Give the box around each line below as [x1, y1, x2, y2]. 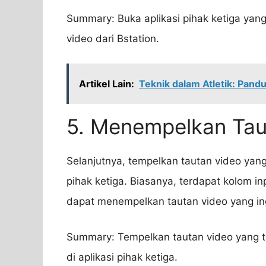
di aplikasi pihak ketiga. [66, 251, 178, 263]
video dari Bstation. [66, 32, 159, 45]
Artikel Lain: [79, 78, 134, 90]
